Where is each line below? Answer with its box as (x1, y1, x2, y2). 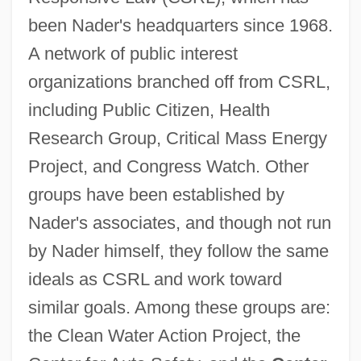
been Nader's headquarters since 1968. (27, 15, 333, 35)
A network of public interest (27, 43, 238, 64)
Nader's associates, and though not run (27, 212, 331, 233)
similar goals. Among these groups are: (27, 297, 330, 317)
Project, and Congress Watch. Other (27, 156, 309, 176)
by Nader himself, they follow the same (27, 240, 329, 261)
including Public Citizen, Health (27, 99, 270, 120)
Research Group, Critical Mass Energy (27, 127, 327, 148)
